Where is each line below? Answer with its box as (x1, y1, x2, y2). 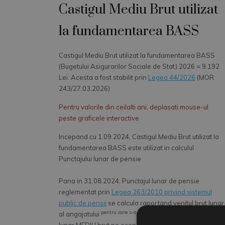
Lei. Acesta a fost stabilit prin (59, 73, 148, 81)
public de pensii (59, 199, 106, 207)
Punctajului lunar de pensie (59, 155, 141, 163)
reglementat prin (59, 188, 111, 196)
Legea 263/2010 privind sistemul (111, 188, 212, 196)
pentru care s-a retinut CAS (101, 209, 165, 215)
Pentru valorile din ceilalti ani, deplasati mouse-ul (59, 103, 208, 111)
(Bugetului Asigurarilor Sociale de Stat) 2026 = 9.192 (59, 62, 219, 70)
